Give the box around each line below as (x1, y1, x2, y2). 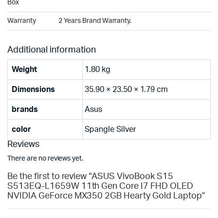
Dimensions (12, 86, 55, 93)
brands (12, 106, 38, 113)
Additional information (7, 46, 96, 54)
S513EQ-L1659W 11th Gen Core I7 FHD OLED (7, 182, 193, 191)
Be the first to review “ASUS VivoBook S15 (7, 172, 173, 181)
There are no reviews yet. (7, 155, 84, 162)
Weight (12, 66, 37, 73)
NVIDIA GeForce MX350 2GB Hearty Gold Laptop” (7, 192, 205, 200)
